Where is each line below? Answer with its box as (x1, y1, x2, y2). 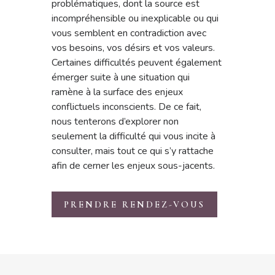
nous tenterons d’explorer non (52, 114, 179, 128)
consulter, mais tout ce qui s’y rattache (52, 144, 214, 158)
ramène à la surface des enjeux (52, 85, 183, 99)
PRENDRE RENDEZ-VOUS (64, 198, 205, 210)
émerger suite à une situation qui (52, 70, 190, 84)
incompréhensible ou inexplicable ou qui (52, 11, 219, 25)
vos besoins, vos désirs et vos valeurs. (52, 41, 215, 55)
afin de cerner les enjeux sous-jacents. (52, 158, 215, 172)
